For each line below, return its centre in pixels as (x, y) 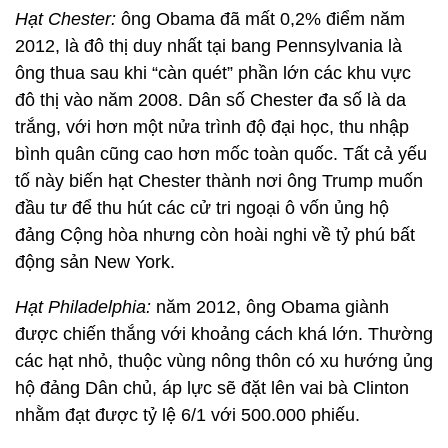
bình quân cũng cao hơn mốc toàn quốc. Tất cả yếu (221, 154)
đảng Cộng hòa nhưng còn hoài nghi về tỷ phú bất (215, 235)
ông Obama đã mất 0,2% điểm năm (260, 19)
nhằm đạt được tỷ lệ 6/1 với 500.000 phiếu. (187, 415)
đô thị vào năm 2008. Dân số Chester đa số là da (210, 100)
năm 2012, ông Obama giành (272, 307)
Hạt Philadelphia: (85, 307)
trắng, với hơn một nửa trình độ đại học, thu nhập (212, 127)
